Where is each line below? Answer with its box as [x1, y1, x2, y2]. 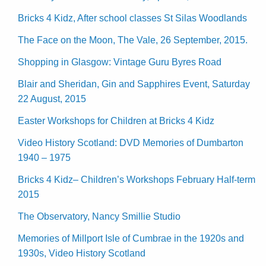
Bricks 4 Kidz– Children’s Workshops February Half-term [18, 174, 255, 185]
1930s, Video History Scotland [18, 248, 145, 258]
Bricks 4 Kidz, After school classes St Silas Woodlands [18, 12, 247, 23]
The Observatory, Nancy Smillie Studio [18, 211, 180, 221]
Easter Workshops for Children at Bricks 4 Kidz [18, 115, 214, 126]
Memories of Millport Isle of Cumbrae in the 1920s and [18, 233, 244, 243]
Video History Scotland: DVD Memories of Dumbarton [18, 137, 243, 148]
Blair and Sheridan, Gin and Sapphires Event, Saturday [18, 78, 250, 89]
